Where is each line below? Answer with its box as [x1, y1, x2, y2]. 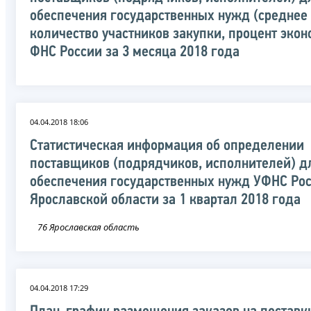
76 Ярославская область [37, 220, 140, 233]
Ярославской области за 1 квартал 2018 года [30, 192, 301, 208]
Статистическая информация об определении [30, 137, 304, 154]
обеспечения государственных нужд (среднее [30, 8, 308, 24]
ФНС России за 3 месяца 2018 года [30, 44, 239, 60]
